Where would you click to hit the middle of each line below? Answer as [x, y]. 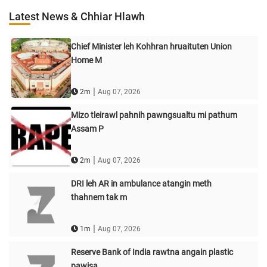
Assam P [87, 129]
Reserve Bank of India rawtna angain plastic [152, 252]
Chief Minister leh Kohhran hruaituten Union [151, 47]
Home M [86, 60]
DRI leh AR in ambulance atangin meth [141, 184]
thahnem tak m [99, 198]
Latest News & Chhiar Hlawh [77, 17]
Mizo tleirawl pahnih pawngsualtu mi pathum [154, 115]
